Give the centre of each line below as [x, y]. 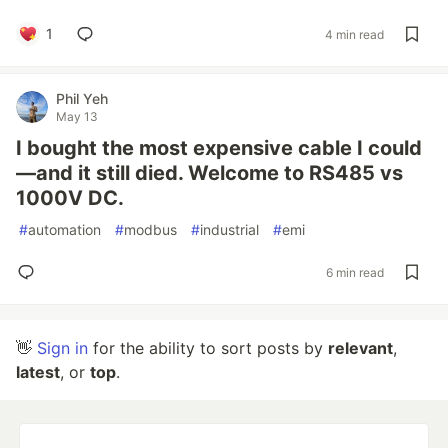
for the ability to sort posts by [208, 348]
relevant [360, 348]
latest [38, 372]
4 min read [354, 34]
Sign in [62, 348]
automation [64, 229]
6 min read [355, 272]
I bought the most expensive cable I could [219, 148]
